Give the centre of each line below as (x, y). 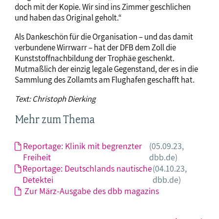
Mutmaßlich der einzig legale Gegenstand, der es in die (106, 69)
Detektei (38, 179)
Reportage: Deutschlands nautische (88, 168)
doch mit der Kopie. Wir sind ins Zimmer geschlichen (103, 7)
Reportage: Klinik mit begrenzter (82, 146)
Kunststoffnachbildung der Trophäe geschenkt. (95, 58)
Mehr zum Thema (55, 120)
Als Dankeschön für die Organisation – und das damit (104, 37)
